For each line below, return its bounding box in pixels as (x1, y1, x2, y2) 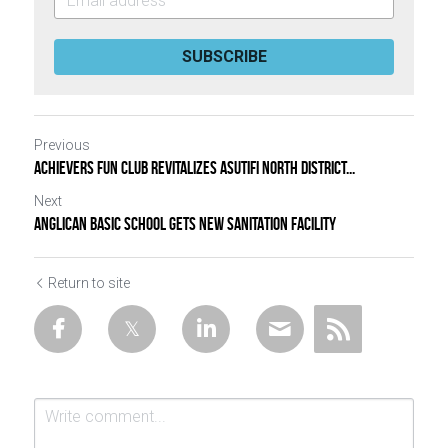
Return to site (48, 275, 130, 292)
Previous (34, 137, 90, 154)
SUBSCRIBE (181, 47, 267, 67)
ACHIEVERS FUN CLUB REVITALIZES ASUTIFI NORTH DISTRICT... (34, 158, 355, 179)
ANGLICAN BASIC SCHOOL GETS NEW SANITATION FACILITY (34, 214, 336, 235)
